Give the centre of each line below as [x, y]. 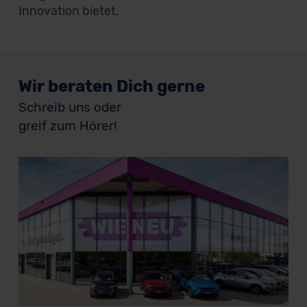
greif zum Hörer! [67, 126]
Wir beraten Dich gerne [111, 86]
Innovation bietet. [69, 11]
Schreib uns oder [70, 107]
